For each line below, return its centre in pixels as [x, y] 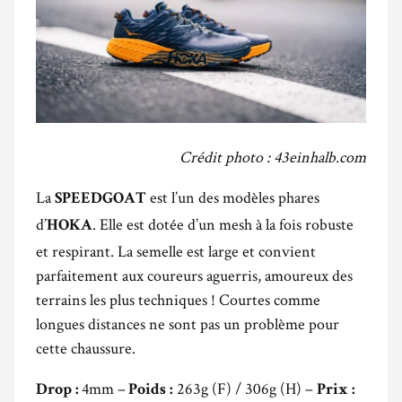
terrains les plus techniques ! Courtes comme [178, 300]
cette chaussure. [86, 348]
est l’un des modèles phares [233, 197]
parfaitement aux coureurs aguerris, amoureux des [194, 275]
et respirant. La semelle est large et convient [176, 251]
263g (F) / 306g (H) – [245, 389]
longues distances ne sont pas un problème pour [188, 324]
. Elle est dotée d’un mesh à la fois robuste [223, 224]
